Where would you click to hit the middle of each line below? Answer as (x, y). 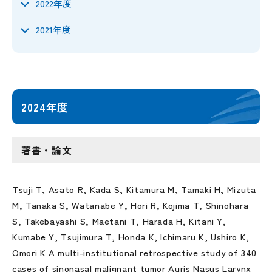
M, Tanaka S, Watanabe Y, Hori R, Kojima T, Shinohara (131, 205)
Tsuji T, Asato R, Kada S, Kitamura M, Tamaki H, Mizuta (134, 189)
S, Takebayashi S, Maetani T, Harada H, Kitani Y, (119, 221)
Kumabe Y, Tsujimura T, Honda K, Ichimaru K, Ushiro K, (131, 236)
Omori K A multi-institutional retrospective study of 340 (134, 252)
